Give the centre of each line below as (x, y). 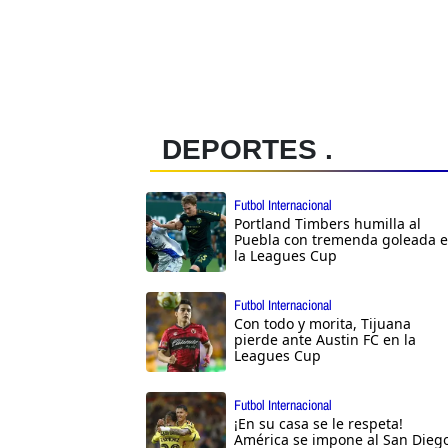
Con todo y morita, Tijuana (322, 323)
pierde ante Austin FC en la (325, 339)
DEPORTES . (247, 149)
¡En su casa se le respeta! (318, 423)
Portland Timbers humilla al (327, 223)
